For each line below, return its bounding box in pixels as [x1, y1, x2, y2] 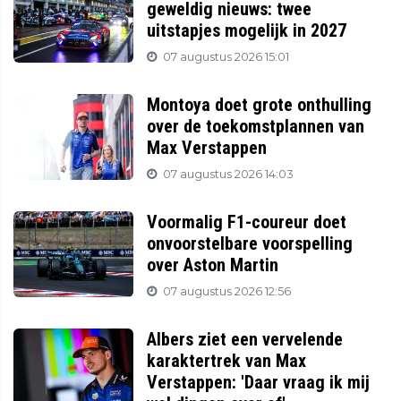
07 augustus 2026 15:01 [163, 50, 290, 64]
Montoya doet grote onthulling [147, 94, 372, 116]
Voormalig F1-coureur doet [147, 211, 347, 234]
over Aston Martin [147, 254, 279, 277]
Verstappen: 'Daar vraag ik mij [147, 371, 371, 394]
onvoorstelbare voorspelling [147, 233, 354, 255]
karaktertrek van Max [147, 350, 307, 372]
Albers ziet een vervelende [147, 328, 344, 351]
